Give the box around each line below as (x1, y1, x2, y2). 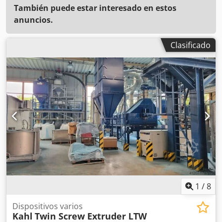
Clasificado (170, 39, 211, 51)
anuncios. (14, 14, 53, 25)
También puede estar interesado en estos (14, 2, 176, 13)
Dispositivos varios (12, 201, 83, 212)
